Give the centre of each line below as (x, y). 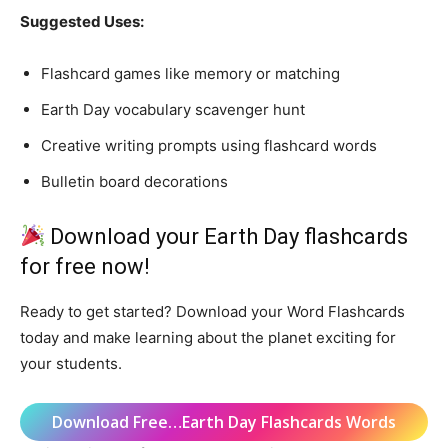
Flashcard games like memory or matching (190, 73)
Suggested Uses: (82, 21)
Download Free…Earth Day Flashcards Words (224, 421)
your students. (71, 363)
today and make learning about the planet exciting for (208, 337)
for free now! (85, 266)
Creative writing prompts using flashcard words (209, 145)
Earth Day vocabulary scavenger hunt (173, 109)
